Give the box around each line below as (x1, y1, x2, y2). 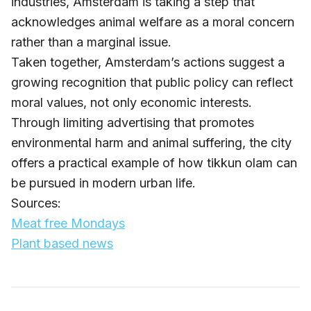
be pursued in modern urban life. (11, 175, 196, 190)
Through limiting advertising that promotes (11, 115, 254, 130)
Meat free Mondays (11, 215, 125, 230)
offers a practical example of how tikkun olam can (11, 155, 297, 170)
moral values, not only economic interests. (11, 94, 252, 110)
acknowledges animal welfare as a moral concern (11, 14, 294, 29)
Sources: (11, 195, 61, 210)
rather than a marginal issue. (11, 34, 171, 49)
